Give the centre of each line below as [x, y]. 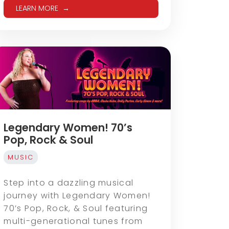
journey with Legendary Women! [77, 195]
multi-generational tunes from [73, 221]
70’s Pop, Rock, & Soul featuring [76, 208]
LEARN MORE [37, 8]
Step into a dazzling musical [69, 182]
